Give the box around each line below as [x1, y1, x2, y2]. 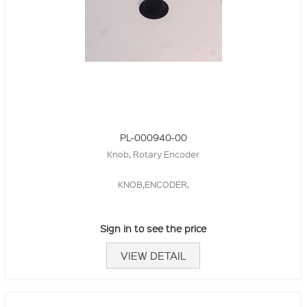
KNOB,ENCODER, [117, 178, 189, 191]
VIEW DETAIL [121, 249, 186, 263]
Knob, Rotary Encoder [107, 148, 200, 160]
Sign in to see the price [100, 222, 207, 235]
